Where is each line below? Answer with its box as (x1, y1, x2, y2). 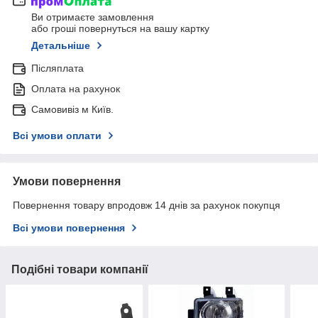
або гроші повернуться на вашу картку (31, 23, 209, 35)
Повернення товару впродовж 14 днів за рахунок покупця (13, 199, 280, 212)
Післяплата (31, 62, 84, 75)
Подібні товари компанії (11, 263, 148, 276)
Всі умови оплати (13, 130, 102, 142)
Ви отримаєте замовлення (31, 11, 154, 23)
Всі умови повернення (13, 222, 125, 234)
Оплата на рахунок (31, 83, 120, 95)
